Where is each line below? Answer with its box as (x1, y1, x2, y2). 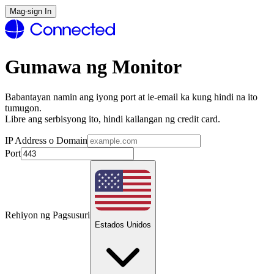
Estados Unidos (95, 220, 151, 229)
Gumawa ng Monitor (5, 56, 182, 78)
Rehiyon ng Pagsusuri (5, 209, 90, 220)
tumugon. (5, 102, 42, 113)
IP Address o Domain (5, 135, 87, 146)
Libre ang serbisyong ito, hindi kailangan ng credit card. (5, 113, 220, 124)
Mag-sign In (10, 7, 51, 16)
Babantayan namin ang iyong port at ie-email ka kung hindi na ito (5, 91, 257, 102)
